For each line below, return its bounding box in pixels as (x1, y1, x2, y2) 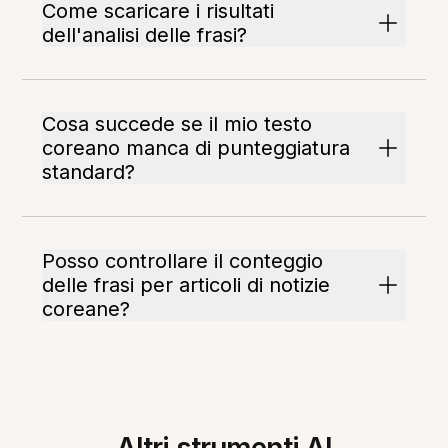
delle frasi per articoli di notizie (42, 273, 331, 297)
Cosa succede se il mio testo (42, 112, 313, 136)
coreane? (42, 297, 131, 321)
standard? (42, 160, 136, 184)
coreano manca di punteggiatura (42, 136, 351, 160)
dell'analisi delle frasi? (42, 23, 248, 47)
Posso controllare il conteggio (42, 249, 324, 273)
